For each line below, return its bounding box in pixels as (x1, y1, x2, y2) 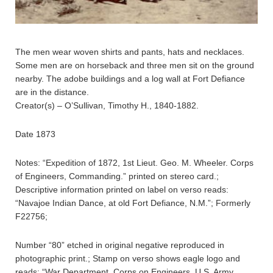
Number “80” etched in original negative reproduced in (15, 240, 224, 250)
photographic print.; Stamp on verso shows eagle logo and (15, 253, 240, 264)
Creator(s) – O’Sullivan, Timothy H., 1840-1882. (15, 101, 199, 111)
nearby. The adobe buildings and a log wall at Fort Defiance (15, 74, 245, 84)
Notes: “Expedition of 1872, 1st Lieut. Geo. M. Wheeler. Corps (15, 158, 253, 168)
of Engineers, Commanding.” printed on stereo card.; (15, 171, 219, 182)
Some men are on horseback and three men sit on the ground (15, 60, 254, 71)
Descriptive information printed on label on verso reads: (15, 185, 229, 195)
